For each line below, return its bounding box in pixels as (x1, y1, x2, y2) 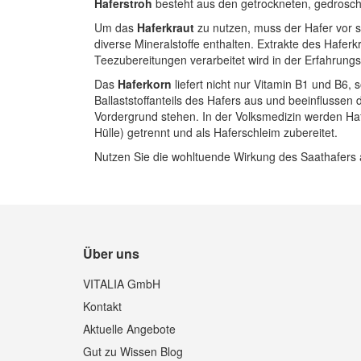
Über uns (83, 244, 140, 263)
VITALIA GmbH (83, 276, 161, 292)
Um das (94, 19, 137, 35)
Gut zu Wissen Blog (83, 343, 184, 359)
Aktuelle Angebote (83, 321, 176, 337)
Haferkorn (118, 76, 172, 92)
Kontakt (83, 298, 122, 314)
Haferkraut (137, 19, 194, 35)
